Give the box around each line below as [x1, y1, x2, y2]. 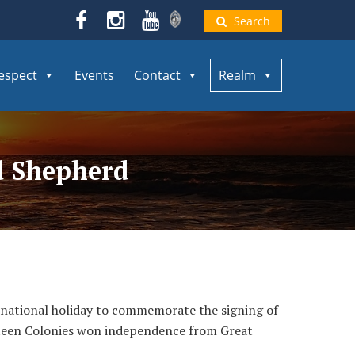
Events [74, 67, 114, 84]
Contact [134, 67, 181, 84]
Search [234, 13, 270, 29]
